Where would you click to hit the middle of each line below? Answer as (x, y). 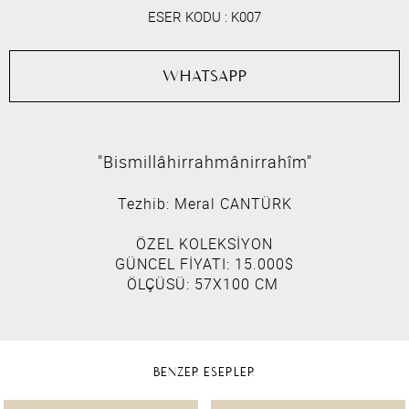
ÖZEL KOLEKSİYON (204, 244)
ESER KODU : (188, 17)
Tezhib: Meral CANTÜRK (204, 204)
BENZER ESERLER (204, 372)
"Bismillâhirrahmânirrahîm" (204, 162)
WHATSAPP (204, 75)
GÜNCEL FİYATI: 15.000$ (204, 264)
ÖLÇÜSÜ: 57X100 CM (204, 284)
